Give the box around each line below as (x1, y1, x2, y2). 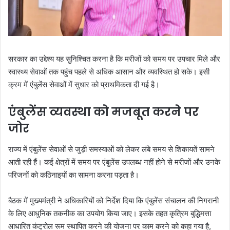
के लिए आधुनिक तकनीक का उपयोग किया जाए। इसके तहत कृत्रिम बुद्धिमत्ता (8, 208, 211, 218)
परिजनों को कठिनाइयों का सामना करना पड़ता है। (8, 169, 139, 180)
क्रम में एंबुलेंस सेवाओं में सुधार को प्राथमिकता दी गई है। (8, 80, 160, 89)
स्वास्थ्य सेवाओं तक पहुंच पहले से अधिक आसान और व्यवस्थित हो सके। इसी (8, 67, 209, 76)
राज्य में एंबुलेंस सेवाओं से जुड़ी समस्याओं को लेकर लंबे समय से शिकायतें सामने (8, 144, 215, 154)
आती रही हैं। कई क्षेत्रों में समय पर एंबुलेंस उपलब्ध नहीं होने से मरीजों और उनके (8, 157, 220, 167)
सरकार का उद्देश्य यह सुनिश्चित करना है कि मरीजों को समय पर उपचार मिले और (8, 54, 220, 64)
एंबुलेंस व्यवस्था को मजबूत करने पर (8, 104, 199, 120)
